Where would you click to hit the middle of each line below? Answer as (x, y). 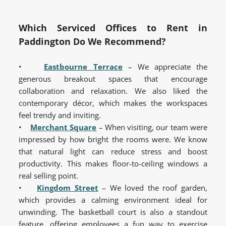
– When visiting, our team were (153, 127)
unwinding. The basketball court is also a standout (113, 212)
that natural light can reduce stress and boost (113, 152)
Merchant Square (64, 127)
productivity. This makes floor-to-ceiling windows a (113, 164)
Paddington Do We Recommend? (92, 42)
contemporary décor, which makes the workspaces (113, 103)
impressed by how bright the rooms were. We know (113, 139)
